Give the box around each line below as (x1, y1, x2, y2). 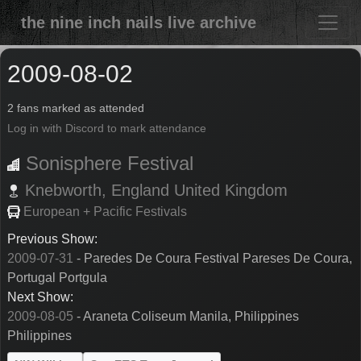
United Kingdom (174, 180, 288, 199)
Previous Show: (7, 231, 98, 246)
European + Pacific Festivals (23, 204, 187, 218)
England (111, 180, 169, 199)
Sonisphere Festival (26, 151, 193, 174)
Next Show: (7, 289, 73, 304)
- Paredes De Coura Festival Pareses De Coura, (73, 251, 352, 265)
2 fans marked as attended (7, 101, 144, 114)
